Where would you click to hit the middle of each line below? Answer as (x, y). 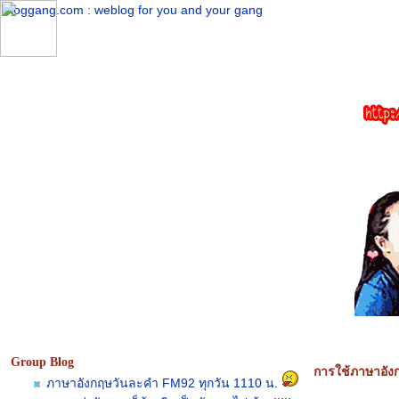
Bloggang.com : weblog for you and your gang (133, 10)
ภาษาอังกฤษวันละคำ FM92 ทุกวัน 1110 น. (162, 383)
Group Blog (42, 362)
